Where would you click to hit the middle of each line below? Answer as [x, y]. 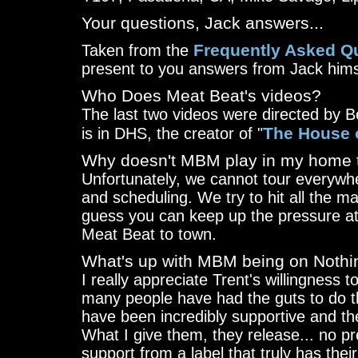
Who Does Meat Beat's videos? [201, 95]
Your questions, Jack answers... [203, 23]
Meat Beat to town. [149, 234]
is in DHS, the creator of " [172, 133]
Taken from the [137, 50]
